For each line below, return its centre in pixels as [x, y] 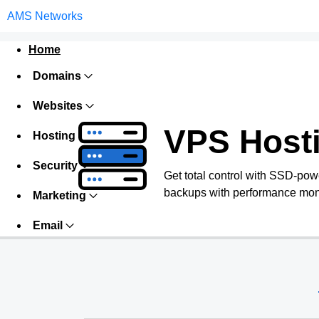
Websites [58, 106]
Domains [57, 76]
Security [55, 166]
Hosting [54, 136]
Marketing [59, 195]
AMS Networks [45, 16]
